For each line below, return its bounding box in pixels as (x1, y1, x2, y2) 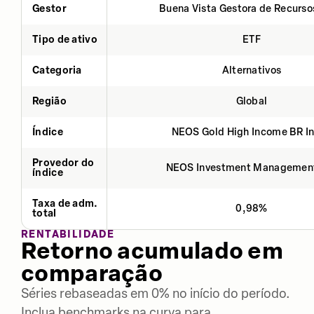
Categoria (32, 64, 82, 76)
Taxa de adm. (32, 197, 98, 210)
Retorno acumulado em (21, 237, 283, 264)
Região (32, 95, 67, 107)
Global (235, 95, 268, 107)
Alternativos (221, 64, 282, 76)
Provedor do (32, 156, 95, 169)
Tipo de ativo (32, 33, 97, 46)
